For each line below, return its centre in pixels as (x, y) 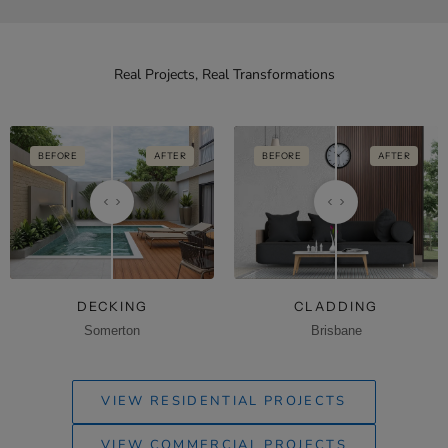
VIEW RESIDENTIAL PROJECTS (224, 401)
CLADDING (336, 306)
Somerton (112, 330)
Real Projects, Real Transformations (224, 74)
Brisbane (336, 330)
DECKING (112, 306)
